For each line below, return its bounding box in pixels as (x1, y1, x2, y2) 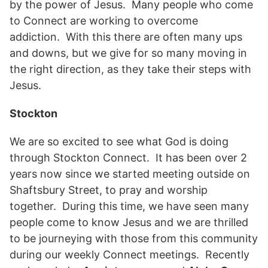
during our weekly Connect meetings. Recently (10, 248, 249, 261)
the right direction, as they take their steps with (10, 62, 251, 75)
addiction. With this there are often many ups (10, 30, 242, 43)
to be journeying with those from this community (10, 232, 258, 245)
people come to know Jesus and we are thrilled (10, 215, 248, 229)
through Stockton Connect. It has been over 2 (10, 151, 247, 164)
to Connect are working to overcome (10, 14, 198, 27)
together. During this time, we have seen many (10, 199, 249, 212)
